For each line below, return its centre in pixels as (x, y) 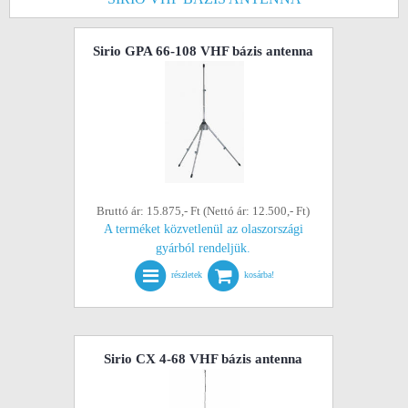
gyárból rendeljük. (204, 248)
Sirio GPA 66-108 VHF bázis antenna (204, 51)
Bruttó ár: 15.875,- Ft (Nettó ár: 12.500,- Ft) (204, 211)
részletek (187, 275)
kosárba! (260, 275)
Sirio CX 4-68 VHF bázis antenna (204, 359)
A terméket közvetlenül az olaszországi (203, 229)
